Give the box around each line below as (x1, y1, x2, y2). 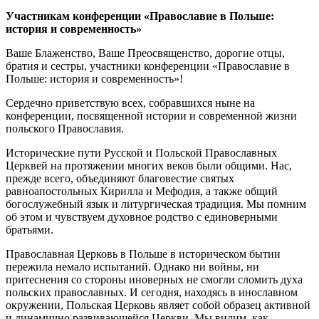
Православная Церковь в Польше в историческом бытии (6, 247, 281, 260)
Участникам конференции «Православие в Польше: (6, 9, 274, 22)
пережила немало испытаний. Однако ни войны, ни (6, 260, 259, 273)
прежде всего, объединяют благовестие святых (6, 172, 234, 184)
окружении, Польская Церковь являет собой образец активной (6, 298, 310, 311)
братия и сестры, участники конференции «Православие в (6, 59, 290, 72)
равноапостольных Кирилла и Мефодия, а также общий (6, 184, 278, 197)
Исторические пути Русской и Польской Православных (6, 146, 277, 159)
